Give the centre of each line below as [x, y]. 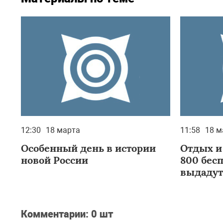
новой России [55, 160]
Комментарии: [56, 214]
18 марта [63, 130]
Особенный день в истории [88, 148]
